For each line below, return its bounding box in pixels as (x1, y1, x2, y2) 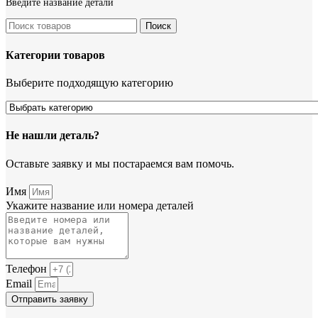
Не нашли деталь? (6, 129, 99, 142)
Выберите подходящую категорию (6, 76, 173, 89)
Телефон (6, 262, 50, 275)
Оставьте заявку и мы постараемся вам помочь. (6, 157, 234, 170)
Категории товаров (6, 48, 105, 61)
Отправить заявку (11, 293, 88, 305)
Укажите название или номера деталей (6, 199, 194, 212)
